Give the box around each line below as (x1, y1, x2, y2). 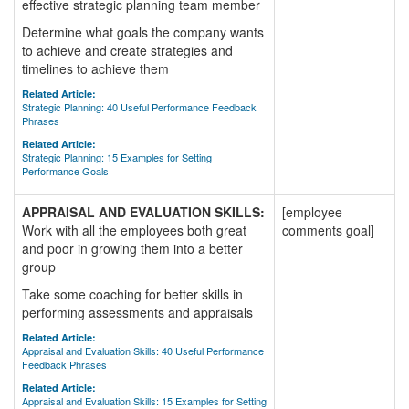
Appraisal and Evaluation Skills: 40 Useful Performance (22, 343, 264, 358)
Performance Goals (22, 163, 109, 178)
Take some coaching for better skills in (22, 285, 243, 303)
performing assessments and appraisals (22, 303, 253, 321)
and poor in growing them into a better (22, 239, 243, 257)
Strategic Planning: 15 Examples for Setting (22, 150, 212, 164)
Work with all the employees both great (22, 221, 246, 239)
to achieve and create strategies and (22, 41, 233, 59)
